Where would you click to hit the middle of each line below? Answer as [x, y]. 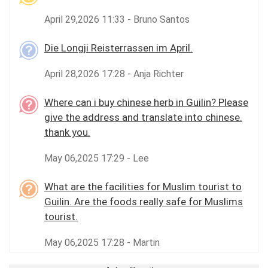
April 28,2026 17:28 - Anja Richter [114, 74]
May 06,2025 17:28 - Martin [102, 243]
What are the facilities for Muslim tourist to [143, 187]
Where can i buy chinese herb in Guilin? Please [146, 102]
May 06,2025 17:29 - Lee [97, 158]
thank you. [67, 132]
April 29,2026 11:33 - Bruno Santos [117, 19]
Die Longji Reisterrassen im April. [118, 48]
